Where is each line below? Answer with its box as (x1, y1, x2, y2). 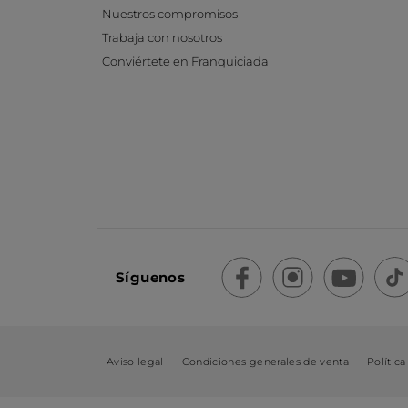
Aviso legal (107, 355, 164, 369)
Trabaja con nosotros (102, 30, 222, 46)
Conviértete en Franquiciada (102, 54, 269, 69)
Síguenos (116, 268, 186, 286)
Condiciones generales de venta (181, 355, 349, 369)
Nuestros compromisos (102, 6, 238, 22)
